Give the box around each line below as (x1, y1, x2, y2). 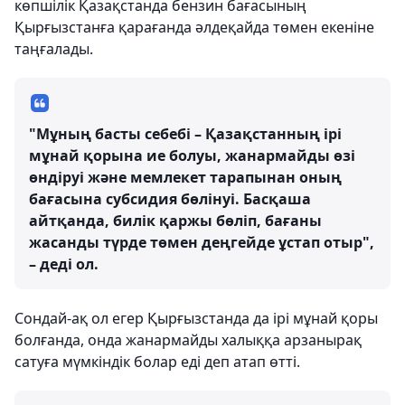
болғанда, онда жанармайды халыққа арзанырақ (14, 330, 362, 350)
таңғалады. (14, 39, 93, 59)
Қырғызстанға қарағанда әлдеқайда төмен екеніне (14, 17, 374, 37)
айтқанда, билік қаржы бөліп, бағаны (29, 211, 322, 231)
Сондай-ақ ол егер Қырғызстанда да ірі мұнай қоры (14, 308, 378, 328)
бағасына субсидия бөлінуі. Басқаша (29, 189, 311, 209)
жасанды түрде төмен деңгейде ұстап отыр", (29, 232, 374, 252)
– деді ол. (29, 254, 99, 274)
